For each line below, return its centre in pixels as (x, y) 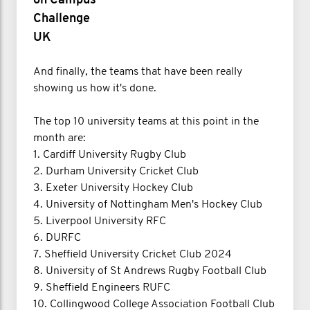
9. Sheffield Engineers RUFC (102, 288)
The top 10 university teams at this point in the (146, 122)
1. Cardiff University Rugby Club (110, 155)
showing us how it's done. (95, 89)
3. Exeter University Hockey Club (113, 189)
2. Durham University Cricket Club (116, 172)
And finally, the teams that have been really (138, 72)
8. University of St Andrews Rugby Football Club (150, 272)
